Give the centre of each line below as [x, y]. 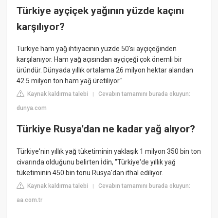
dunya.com [32, 108]
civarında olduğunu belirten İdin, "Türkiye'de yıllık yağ [96, 162]
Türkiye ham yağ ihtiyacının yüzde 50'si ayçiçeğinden [97, 48]
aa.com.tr [30, 200]
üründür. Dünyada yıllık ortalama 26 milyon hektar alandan [105, 70]
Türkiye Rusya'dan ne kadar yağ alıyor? [106, 129]
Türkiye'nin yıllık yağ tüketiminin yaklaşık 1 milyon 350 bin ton [109, 151]
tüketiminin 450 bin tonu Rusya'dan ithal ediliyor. [90, 173]
